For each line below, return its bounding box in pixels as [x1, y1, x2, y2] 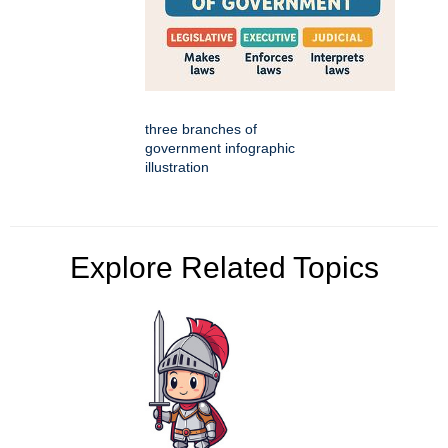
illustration [145, 159, 209, 176]
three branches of [145, 121, 257, 138]
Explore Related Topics [69, 251, 379, 285]
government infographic [145, 140, 295, 157]
